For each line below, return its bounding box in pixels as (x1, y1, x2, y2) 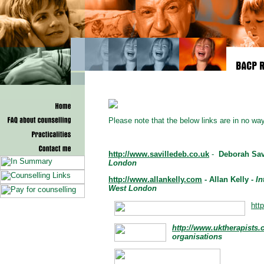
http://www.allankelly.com (108, 175, 202, 184)
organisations (172, 232, 222, 241)
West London (108, 184, 157, 193)
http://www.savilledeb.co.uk (108, 149, 209, 159)
